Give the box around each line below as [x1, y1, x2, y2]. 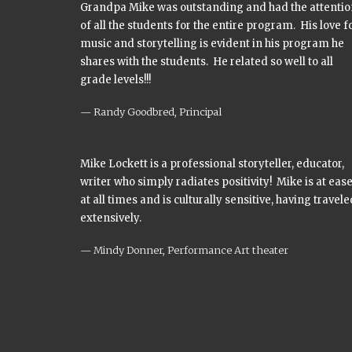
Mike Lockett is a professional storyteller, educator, [80, 157, 344, 170]
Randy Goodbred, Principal [93, 105, 222, 118]
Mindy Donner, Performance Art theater [93, 244, 288, 256]
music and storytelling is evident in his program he [80, 37, 344, 50]
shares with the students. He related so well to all [80, 55, 333, 68]
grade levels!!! [80, 73, 151, 86]
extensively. [80, 211, 141, 225]
